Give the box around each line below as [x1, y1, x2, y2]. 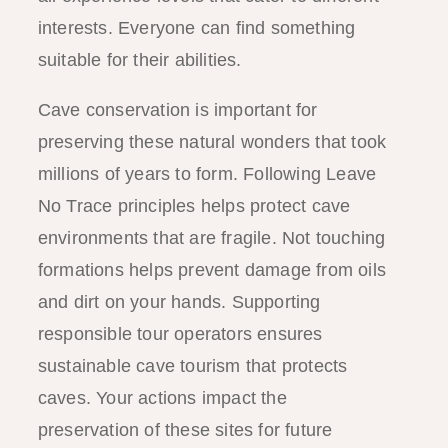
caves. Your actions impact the [37, 387, 287, 408]
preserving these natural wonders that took [37, 131, 387, 152]
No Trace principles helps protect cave [37, 195, 351, 216]
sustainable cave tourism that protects [37, 355, 348, 376]
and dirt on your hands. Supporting [37, 291, 321, 312]
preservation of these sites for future [37, 419, 333, 440]
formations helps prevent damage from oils [37, 259, 386, 280]
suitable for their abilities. [37, 49, 242, 70]
